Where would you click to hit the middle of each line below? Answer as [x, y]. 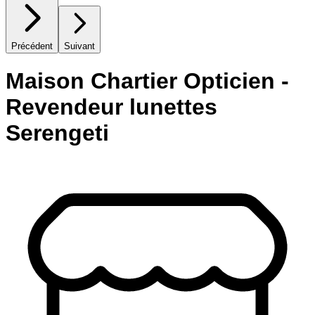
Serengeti [57, 133]
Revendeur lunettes [111, 107]
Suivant [79, 46]
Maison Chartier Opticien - [147, 81]
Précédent [32, 46]
